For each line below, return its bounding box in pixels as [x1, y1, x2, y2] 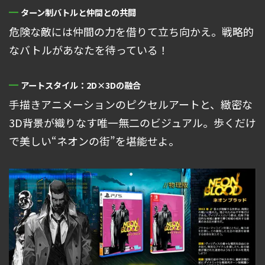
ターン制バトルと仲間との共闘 [21, 6, 136, 19]
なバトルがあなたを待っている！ [9, 42, 169, 58]
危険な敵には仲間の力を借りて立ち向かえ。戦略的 [9, 24, 254, 40]
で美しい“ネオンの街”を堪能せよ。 [9, 133, 179, 149]
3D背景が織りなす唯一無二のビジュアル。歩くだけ [9, 115, 256, 131]
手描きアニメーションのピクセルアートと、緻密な [9, 96, 253, 112]
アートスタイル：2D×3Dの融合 [21, 79, 141, 92]
